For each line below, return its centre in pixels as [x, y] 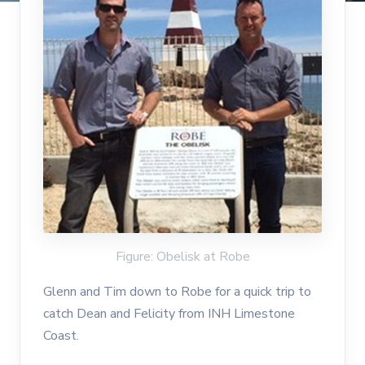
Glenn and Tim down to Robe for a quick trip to [177, 292]
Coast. [61, 336]
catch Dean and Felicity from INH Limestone [169, 314]
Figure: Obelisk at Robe [182, 257]
